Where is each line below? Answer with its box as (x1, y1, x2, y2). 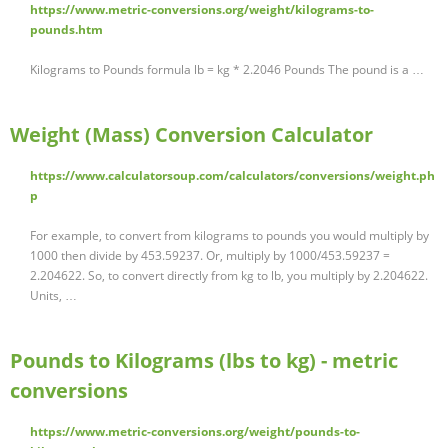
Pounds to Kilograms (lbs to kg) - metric (10, 347, 398, 375)
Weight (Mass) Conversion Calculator (10, 121, 373, 149)
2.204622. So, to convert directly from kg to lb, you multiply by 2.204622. (30, 267, 428, 285)
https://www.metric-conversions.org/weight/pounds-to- (30, 423, 360, 441)
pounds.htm (30, 21, 103, 39)
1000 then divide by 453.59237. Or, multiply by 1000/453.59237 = (30, 247, 390, 265)
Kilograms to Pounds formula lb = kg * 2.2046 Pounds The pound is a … (30, 61, 424, 79)
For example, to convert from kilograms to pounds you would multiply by (30, 227, 429, 245)
